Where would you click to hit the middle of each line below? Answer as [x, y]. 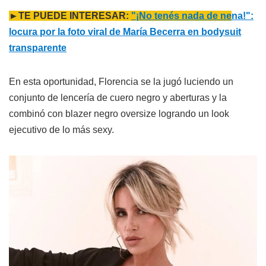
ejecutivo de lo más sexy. [61, 130]
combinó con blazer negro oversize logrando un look [119, 114]
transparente [38, 48]
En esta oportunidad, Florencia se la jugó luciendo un [121, 82]
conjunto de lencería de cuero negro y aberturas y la [118, 98]
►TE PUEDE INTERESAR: [70, 16]
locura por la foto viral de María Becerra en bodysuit [125, 32]
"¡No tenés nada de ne [181, 16]
